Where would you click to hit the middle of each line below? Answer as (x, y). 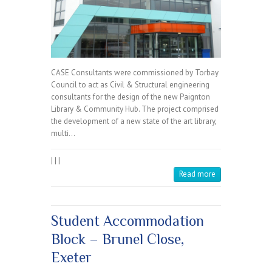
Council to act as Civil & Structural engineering (130, 84)
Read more (197, 174)
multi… (63, 133)
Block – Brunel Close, (117, 239)
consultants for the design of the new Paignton (131, 97)
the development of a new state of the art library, (134, 121)
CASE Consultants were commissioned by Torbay (135, 72)
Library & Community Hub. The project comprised (135, 109)
